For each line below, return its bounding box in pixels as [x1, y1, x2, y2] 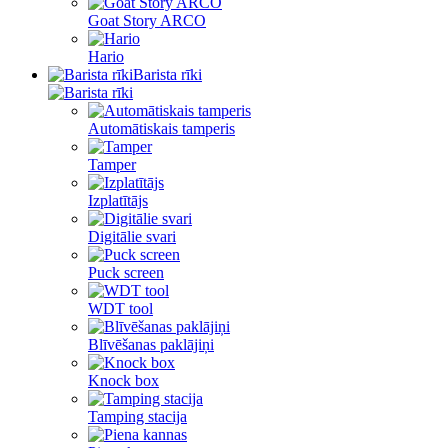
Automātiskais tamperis [88, 120, 235, 137]
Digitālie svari [88, 228, 176, 245]
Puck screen [88, 264, 164, 281]
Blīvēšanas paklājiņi [88, 336, 214, 353]
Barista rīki [133, 66, 202, 83]
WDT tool [88, 300, 153, 317]
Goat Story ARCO [88, 12, 206, 29]
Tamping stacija [88, 408, 187, 425]
